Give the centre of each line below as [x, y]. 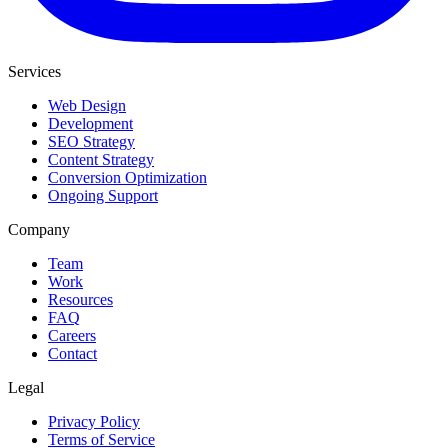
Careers [72, 335]
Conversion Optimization [127, 177]
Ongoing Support [103, 195]
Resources [80, 299]
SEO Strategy [91, 141]
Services [34, 71]
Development [90, 123]
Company [39, 229]
